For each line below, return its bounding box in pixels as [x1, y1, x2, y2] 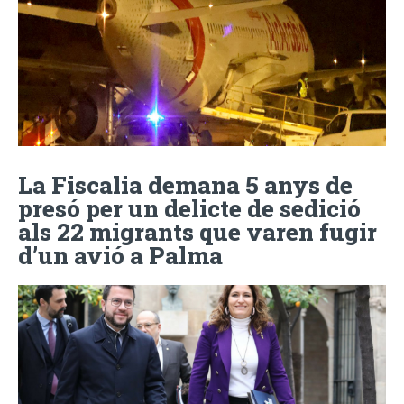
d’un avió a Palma [18, 240, 223, 271]
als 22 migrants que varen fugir [18, 216, 377, 248]
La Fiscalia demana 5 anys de [18, 170, 353, 201]
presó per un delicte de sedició [18, 193, 361, 225]
